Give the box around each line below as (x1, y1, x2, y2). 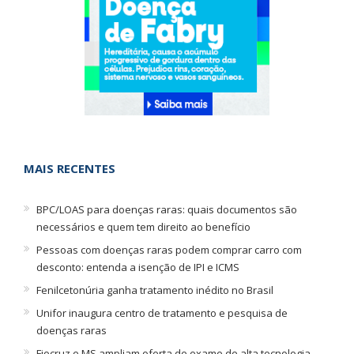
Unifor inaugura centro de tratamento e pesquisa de (36, 306, 288, 320)
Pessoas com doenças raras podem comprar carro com (36, 243, 302, 257)
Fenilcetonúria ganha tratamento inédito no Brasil (36, 283, 273, 297)
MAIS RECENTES (23, 160, 115, 176)
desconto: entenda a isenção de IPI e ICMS (36, 260, 239, 274)
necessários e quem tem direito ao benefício (36, 220, 250, 234)
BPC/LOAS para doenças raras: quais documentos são (36, 202, 297, 217)
